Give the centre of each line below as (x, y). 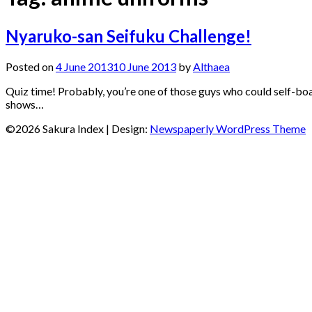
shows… (25, 104)
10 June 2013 (145, 66)
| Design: (128, 128)
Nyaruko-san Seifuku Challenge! (128, 36)
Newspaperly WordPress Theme (228, 128)
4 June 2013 (84, 66)
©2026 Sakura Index (56, 128)
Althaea (211, 66)
